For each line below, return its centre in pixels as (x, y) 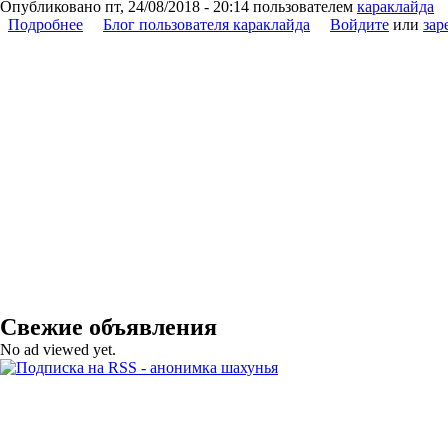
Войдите (359, 24)
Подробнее (45, 24)
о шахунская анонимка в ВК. (181, 24)
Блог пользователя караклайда (206, 24)
